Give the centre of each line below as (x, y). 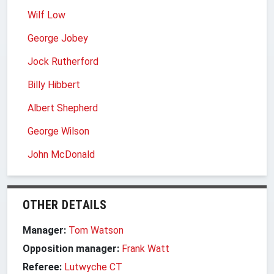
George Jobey (58, 38)
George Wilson (58, 131)
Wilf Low (46, 15)
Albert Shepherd (63, 108)
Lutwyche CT (93, 267)
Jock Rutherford (63, 61)
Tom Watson (96, 230)
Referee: (42, 267)
